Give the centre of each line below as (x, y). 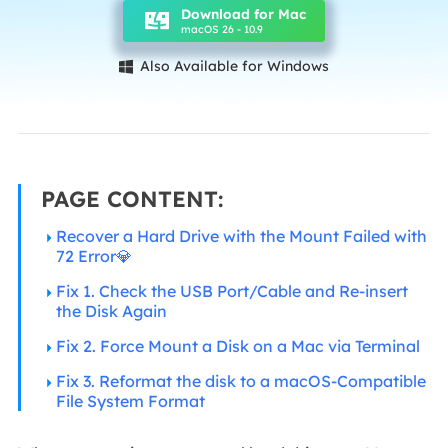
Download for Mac (243, 13)
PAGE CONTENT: (131, 198)
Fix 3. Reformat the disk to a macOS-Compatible (240, 380)
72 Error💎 (93, 255)
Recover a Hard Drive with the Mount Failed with (241, 235)
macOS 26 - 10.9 (221, 28)
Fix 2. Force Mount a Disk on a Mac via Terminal (237, 345)
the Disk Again (111, 310)
